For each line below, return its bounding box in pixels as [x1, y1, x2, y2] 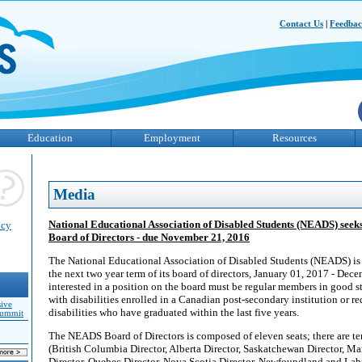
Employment [144, 132, 200, 144]
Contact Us [280, 19, 323, 28]
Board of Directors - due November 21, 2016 [48, 231, 250, 243]
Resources [271, 132, 317, 144]
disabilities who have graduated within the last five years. [48, 306, 299, 318]
